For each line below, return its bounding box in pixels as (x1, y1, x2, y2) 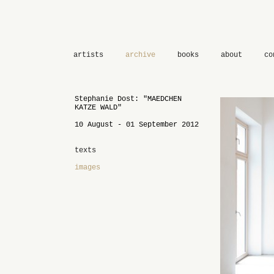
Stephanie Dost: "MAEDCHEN (75, 95, 182, 103)
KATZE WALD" (75, 103, 122, 112)
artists (73, 51, 103, 59)
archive (125, 51, 155, 59)
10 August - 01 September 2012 (75, 120, 199, 129)
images (75, 163, 100, 172)
